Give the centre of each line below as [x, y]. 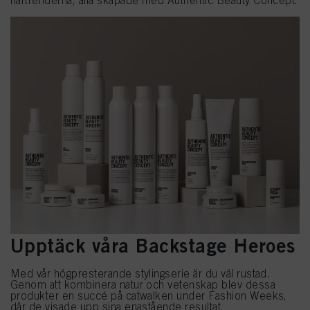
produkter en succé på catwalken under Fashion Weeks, [149, 295]
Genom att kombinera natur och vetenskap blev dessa [143, 284]
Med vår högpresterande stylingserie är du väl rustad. [140, 273]
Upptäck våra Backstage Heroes [153, 245]
